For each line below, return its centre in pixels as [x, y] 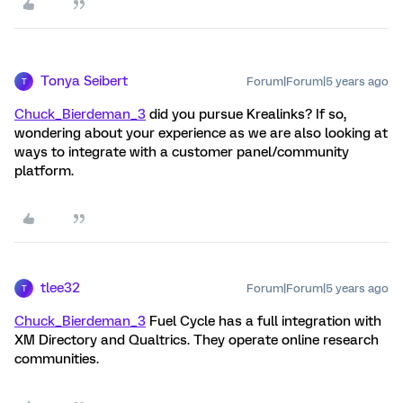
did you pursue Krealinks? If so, [246, 114]
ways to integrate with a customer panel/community [182, 152]
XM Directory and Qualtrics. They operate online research [197, 340]
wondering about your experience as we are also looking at [201, 133]
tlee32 [60, 288]
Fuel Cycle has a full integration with [264, 321]
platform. [44, 171]
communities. [57, 359]
